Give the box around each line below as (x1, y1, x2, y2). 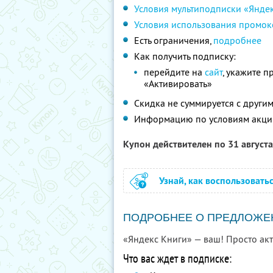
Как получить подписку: (134, 50, 236, 62)
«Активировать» (144, 77, 212, 90)
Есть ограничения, (134, 34, 213, 46)
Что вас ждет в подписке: (123, 250, 232, 266)
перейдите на (144, 66, 205, 78)
